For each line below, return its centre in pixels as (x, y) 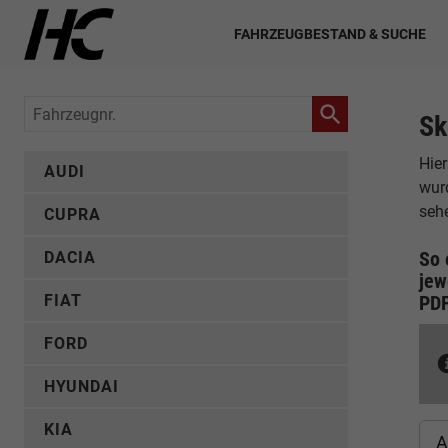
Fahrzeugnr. (67, 109)
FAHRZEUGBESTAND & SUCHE (330, 33)
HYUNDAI (81, 386)
